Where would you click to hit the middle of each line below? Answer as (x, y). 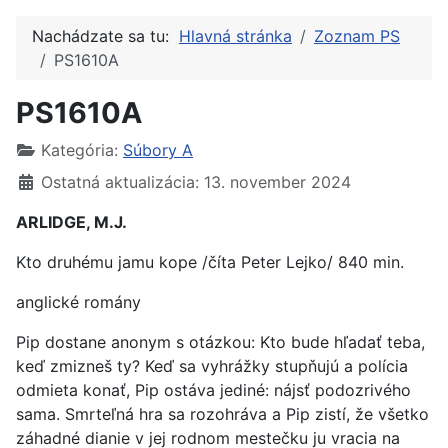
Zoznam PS (357, 36)
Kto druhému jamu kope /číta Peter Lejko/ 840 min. (210, 262)
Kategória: (79, 150)
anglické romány (78, 302)
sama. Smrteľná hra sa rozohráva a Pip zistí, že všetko (222, 414)
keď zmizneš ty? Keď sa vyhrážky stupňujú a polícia (212, 366)
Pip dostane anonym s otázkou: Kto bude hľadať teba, (220, 342)
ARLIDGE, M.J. (71, 222)
